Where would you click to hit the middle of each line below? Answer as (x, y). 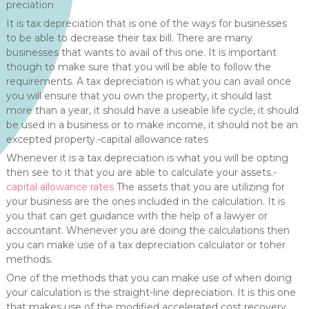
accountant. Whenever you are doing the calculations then (148, 230)
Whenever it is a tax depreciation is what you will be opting (147, 158)
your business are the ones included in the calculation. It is (145, 201)
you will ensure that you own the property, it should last (139, 96)
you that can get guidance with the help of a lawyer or (137, 216)
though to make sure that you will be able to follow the (138, 67)
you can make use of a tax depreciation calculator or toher (146, 245)
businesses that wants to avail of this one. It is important (141, 52)
